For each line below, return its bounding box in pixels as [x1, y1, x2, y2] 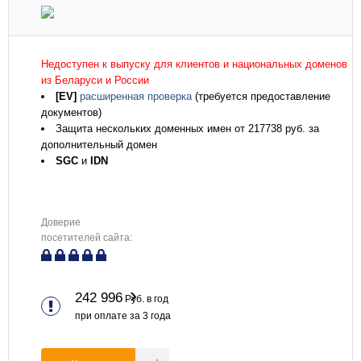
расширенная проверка [80, 90, 192, 102]
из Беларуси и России [41, 74, 149, 86]
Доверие [41, 217, 81, 228]
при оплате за [75, 310, 143, 322]
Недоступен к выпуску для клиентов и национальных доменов [41, 58, 347, 70]
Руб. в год [122, 293, 168, 305]
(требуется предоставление [192, 90, 330, 102]
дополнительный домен [41, 139, 157, 151]
